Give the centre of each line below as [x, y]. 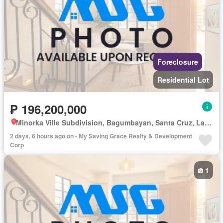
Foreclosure [178, 62]
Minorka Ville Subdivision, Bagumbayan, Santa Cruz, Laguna [208, 123]
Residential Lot [183, 80]
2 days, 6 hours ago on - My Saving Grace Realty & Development [101, 136]
